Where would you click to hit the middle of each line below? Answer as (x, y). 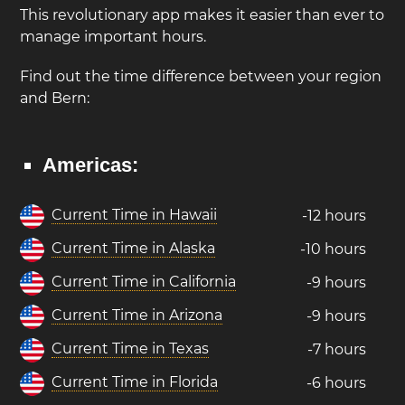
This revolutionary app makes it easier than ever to (202, 15)
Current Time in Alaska (134, 248)
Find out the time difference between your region (201, 76)
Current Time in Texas (131, 348)
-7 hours (337, 349)
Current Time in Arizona (137, 315)
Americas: (91, 165)
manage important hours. (113, 37)
